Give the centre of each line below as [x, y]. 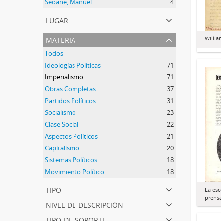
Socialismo [60, 112]
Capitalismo [62, 148]
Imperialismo [64, 77]
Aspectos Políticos [71, 136]
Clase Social [62, 124]
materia [61, 39]
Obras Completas [70, 89]
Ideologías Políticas [73, 65]
